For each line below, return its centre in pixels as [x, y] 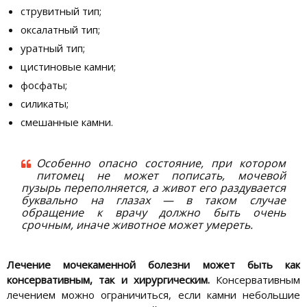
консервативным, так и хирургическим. [108, 279]
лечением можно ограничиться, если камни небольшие [153, 294]
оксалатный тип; [60, 29]
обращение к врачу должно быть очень [153, 212]
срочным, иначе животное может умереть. [137, 224]
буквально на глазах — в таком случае [153, 200]
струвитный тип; [61, 11]
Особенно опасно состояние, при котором [161, 163]
